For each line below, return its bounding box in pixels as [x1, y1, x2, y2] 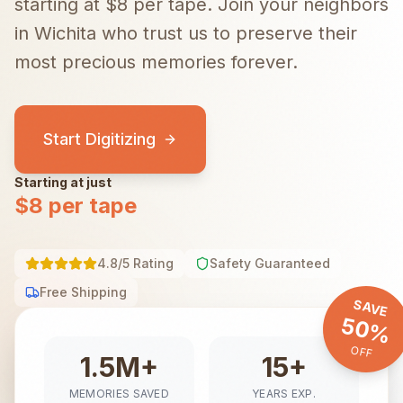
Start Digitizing [43, 130, 156, 148]
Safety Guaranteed [210, 255, 330, 271]
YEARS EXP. [252, 387, 316, 400]
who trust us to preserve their [96, 22, 357, 44]
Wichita [34, 22, 96, 44]
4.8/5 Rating [97, 255, 174, 271]
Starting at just [14, 175, 112, 190]
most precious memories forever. [14, 51, 298, 73]
